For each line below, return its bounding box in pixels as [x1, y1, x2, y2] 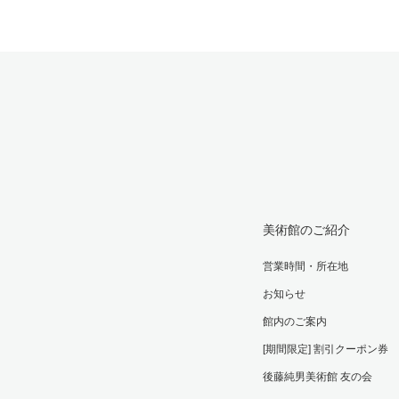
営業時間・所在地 [262, 260, 348, 273]
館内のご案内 [262, 315, 327, 329]
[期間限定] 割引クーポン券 [262, 343, 388, 356]
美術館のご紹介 [262, 223, 350, 238]
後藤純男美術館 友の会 [262, 370, 372, 384]
